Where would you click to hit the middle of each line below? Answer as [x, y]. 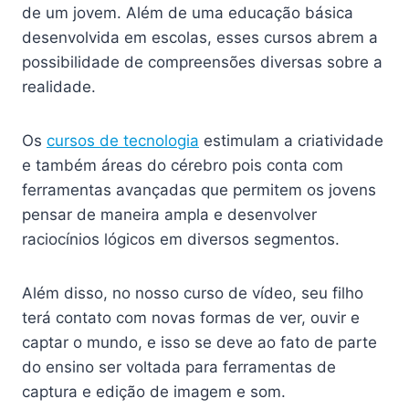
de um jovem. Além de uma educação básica [188, 13]
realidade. [59, 87]
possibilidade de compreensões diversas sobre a [202, 62]
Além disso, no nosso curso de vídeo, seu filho [193, 293]
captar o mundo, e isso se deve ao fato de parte [199, 342]
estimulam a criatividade [291, 141]
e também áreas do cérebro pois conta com [183, 165]
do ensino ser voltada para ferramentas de [179, 367]
